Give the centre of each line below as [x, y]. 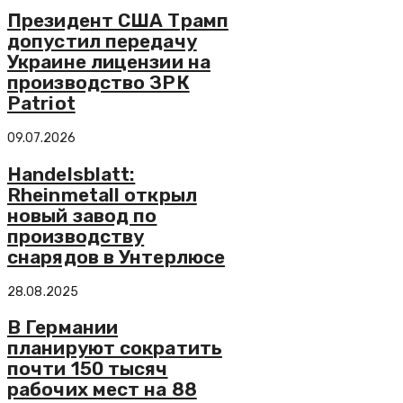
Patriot [41, 103]
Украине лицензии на [109, 61]
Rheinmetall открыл [102, 194]
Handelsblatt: [72, 174]
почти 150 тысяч [88, 369]
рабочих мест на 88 [102, 390]
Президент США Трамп [118, 20]
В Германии [63, 327]
